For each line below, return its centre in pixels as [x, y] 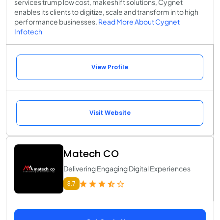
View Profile [110, 67]
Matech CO [91, 153]
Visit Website [110, 112]
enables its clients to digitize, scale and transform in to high [106, 12]
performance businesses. [56, 21]
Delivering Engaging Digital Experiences [127, 168]
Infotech [28, 31]
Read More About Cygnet [139, 21]
